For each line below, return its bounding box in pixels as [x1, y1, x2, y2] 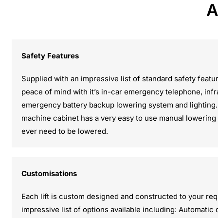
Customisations [21, 169, 77, 179]
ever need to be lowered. [21, 127, 109, 136]
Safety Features [21, 51, 79, 61]
